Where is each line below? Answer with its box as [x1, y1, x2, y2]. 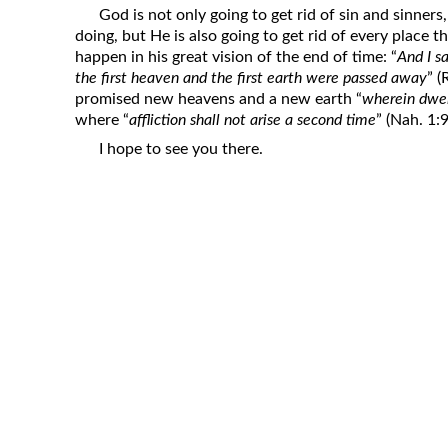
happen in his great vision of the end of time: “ [75, 48, 398, 65]
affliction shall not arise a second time [129, 111, 377, 128]
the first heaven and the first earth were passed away [75, 69, 428, 86]
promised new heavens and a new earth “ [75, 90, 363, 107]
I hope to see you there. [98, 140, 263, 157]
